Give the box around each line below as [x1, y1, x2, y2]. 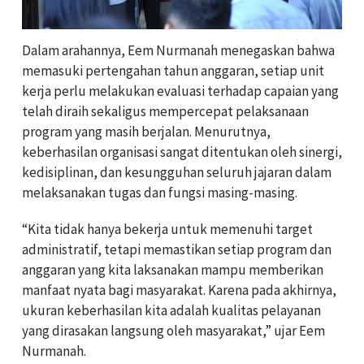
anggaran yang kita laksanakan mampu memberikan [22, 260, 323, 279]
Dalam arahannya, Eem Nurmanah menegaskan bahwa [22, 41, 335, 59]
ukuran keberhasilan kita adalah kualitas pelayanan [22, 301, 321, 319]
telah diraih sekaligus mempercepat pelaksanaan [22, 102, 309, 120]
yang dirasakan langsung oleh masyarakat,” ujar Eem [22, 321, 325, 340]
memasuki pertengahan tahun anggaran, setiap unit [22, 61, 324, 80]
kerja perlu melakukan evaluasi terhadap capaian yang [22, 81, 339, 100]
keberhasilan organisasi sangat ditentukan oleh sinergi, [22, 142, 342, 161]
